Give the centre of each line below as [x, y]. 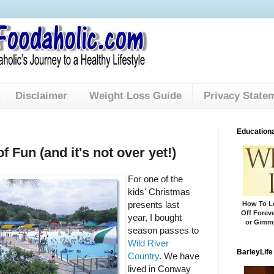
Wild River [148, 243]
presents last [153, 204]
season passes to [163, 230]
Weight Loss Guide [135, 96]
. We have [179, 256]
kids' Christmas [159, 191]
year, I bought [154, 217]
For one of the [155, 179]
